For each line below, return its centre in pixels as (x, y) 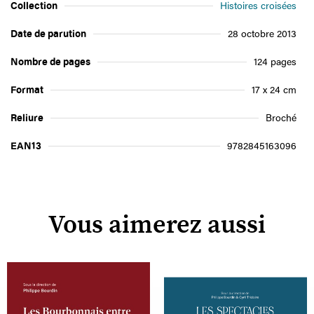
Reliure (27, 117)
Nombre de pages (50, 61)
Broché (281, 117)
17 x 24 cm (274, 89)
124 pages (275, 61)
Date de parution (48, 33)
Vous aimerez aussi (157, 225)
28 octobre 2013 (262, 33)
